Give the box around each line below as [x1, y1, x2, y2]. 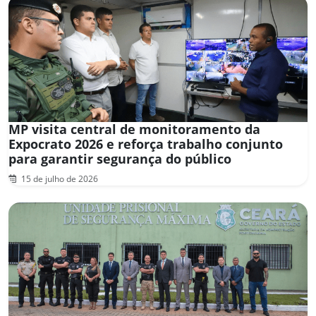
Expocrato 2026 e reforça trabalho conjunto [8, 135, 283, 152]
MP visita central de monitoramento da [8, 120, 260, 138]
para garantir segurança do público [8, 150, 231, 167]
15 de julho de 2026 [19, 172, 98, 185]
